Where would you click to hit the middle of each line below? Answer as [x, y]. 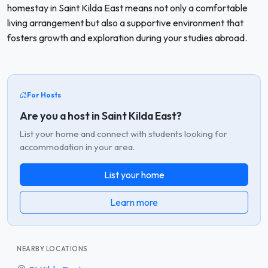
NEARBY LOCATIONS [52, 249]
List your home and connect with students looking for [124, 133]
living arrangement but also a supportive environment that [125, 23]
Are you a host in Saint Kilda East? [101, 115]
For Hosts [44, 95]
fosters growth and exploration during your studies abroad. [127, 38]
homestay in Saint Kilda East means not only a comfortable [127, 8]
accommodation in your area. [77, 147]
